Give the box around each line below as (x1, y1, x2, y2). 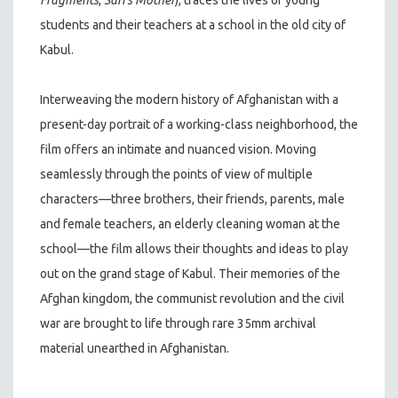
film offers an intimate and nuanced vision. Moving (40, 141, 316, 156)
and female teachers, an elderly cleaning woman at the (40, 216, 340, 231)
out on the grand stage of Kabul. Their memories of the (40, 266, 340, 281)
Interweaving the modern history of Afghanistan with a (40, 92, 338, 107)
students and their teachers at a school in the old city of (40, 17, 346, 32)
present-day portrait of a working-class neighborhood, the (40, 116, 358, 131)
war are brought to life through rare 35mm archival (40, 315, 316, 330)
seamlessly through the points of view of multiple (40, 166, 313, 181)
